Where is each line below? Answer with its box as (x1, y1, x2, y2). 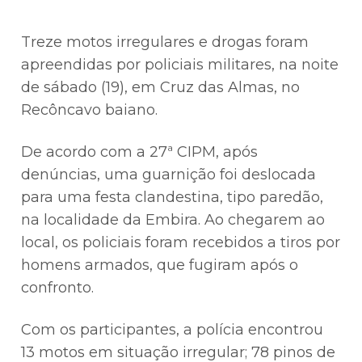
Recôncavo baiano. (21, 101, 158, 119)
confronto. (21, 279, 95, 297)
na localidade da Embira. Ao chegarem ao (21, 211, 326, 229)
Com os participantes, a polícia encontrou (21, 321, 324, 339)
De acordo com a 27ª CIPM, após (21, 143, 259, 161)
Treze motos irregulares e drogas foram (21, 33, 309, 51)
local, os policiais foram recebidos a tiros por (21, 234, 341, 251)
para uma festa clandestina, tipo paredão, (21, 188, 324, 206)
